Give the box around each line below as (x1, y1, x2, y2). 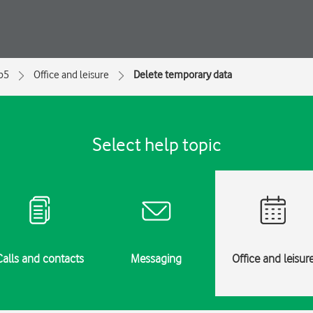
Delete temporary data (133, 68, 232, 81)
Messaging (131, 252, 182, 265)
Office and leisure (34, 68, 109, 81)
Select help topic (92, 133, 221, 155)
